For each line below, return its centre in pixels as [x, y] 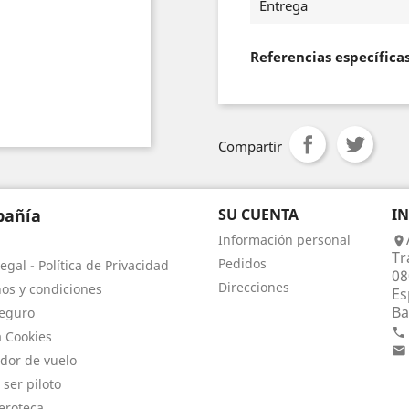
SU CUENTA [258, 215]
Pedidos [242, 263]
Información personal [284, 240]
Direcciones [254, 287]
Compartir [250, 146]
